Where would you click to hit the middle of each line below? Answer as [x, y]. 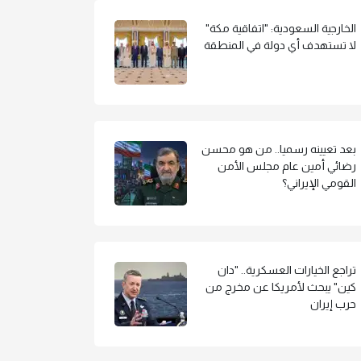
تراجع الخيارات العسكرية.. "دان [287, 270]
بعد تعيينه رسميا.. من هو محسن [279, 149]
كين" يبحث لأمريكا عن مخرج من [281, 286]
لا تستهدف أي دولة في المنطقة [280, 45]
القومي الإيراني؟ [319, 183]
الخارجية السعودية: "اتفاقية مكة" [281, 28]
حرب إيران [333, 303]
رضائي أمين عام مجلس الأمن [287, 166]
